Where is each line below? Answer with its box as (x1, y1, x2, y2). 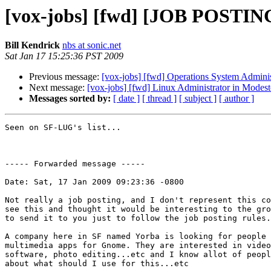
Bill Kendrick (5, 40, 60, 51)
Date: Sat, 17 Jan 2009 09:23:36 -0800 (5, 177, 184, 187)
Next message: (29, 82, 87, 93)
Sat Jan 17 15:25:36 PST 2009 (5, 51, 123, 62)
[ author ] (219, 93, 254, 104)
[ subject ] (179, 93, 217, 104)
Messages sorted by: (29, 93, 111, 104)
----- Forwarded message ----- (5, 159, 145, 169)
